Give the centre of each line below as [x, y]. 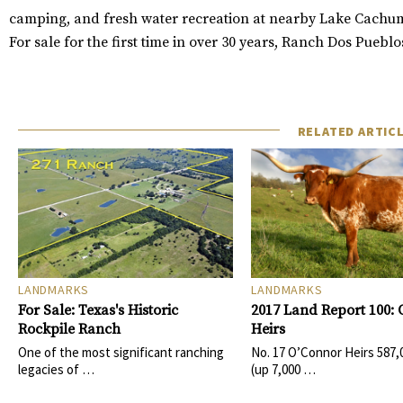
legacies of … [56, 369]
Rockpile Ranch [69, 329]
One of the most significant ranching [121, 352]
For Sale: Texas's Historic [98, 310]
